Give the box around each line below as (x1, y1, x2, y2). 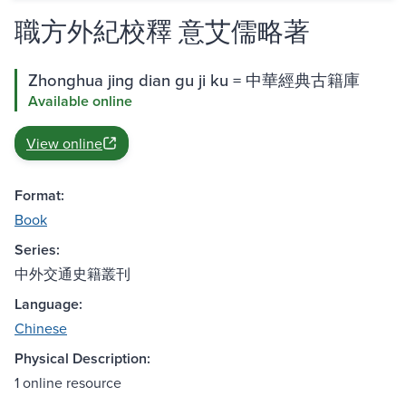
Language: (14, 294, 82, 315)
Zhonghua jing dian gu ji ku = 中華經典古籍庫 (28, 68, 360, 92)
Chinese (14, 318, 67, 339)
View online (26, 133, 102, 154)
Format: (14, 185, 64, 207)
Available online (28, 91, 132, 112)
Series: (14, 239, 60, 261)
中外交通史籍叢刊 (14, 264, 130, 285)
